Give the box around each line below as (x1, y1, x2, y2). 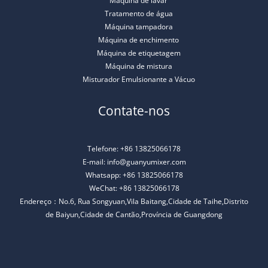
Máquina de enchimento (98, 35, 179, 45)
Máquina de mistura (105, 61, 172, 72)
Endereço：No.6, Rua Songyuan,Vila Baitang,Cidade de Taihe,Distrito (20, 196, 248, 207)
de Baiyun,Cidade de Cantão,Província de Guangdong (45, 209, 223, 220)
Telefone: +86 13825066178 (87, 144, 181, 154)
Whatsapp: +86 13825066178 (85, 170, 183, 181)
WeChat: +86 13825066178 (89, 183, 179, 194)
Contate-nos (98, 102, 170, 120)
